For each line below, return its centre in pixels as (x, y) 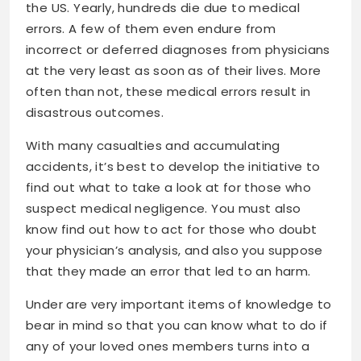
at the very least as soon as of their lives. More (174, 70)
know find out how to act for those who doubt (172, 229)
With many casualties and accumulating (153, 145)
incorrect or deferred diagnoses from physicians (178, 49)
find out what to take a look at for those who (168, 187)
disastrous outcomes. (95, 112)
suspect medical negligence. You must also (164, 208)
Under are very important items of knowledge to (179, 304)
